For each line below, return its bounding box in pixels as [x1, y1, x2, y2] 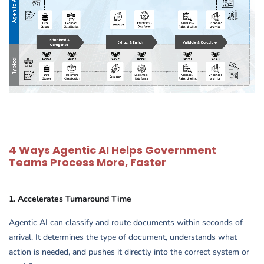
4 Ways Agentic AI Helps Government [9, 143, 216, 158]
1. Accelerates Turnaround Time [9, 193, 131, 205]
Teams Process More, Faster [9, 155, 166, 170]
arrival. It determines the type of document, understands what [9, 232, 237, 243]
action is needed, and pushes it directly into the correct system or [9, 246, 249, 258]
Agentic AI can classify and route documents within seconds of [9, 217, 243, 229]
